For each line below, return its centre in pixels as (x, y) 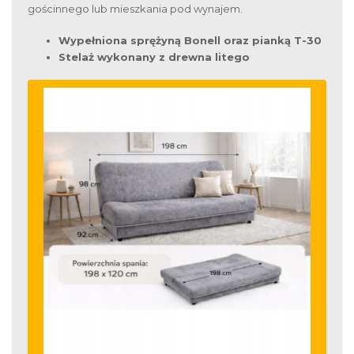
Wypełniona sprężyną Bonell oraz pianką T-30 (190, 40)
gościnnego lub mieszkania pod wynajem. (135, 9)
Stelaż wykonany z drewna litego (154, 56)
